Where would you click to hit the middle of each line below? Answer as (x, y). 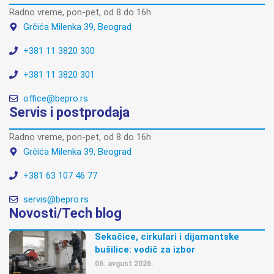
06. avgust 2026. (124, 263)
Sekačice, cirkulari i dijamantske (167, 236)
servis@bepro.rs (56, 199)
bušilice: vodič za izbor (145, 249)
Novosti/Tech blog (65, 213)
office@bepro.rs (55, 98)
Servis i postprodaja (69, 112)
